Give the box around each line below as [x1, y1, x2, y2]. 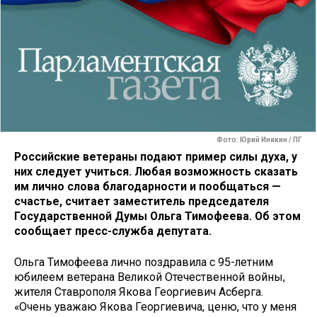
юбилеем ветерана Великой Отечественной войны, [14, 270, 285, 284]
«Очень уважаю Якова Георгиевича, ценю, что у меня [14, 300, 296, 314]
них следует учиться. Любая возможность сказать [14, 164, 298, 178]
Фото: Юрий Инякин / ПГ [217, 136, 302, 144]
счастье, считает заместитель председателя [14, 194, 269, 208]
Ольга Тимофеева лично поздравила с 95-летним [14, 255, 273, 270]
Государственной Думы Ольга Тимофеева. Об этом [14, 209, 301, 223]
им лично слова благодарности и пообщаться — [14, 179, 281, 193]
